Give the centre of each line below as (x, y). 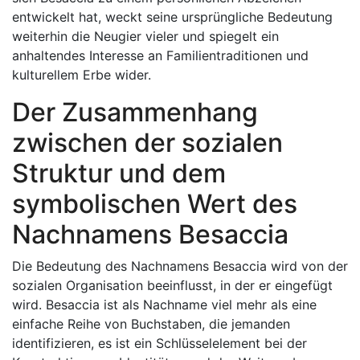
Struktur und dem (119, 173)
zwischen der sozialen (147, 143)
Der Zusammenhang (135, 112)
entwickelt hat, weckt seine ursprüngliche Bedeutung (172, 17)
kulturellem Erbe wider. (82, 75)
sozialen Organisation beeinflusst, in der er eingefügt (172, 285)
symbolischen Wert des (155, 204)
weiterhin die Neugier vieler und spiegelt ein (145, 36)
